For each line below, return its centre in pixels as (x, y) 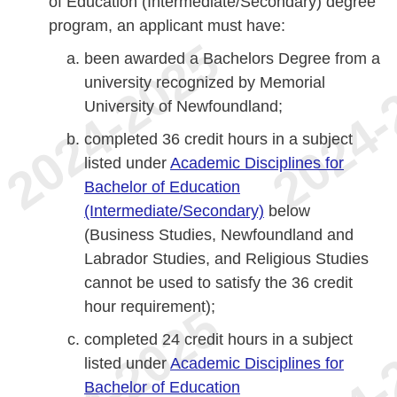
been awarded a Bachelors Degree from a (232, 58)
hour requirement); (150, 307)
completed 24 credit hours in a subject (218, 339)
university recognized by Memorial (205, 82)
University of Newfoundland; (183, 106)
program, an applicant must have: (167, 26)
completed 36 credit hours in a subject (218, 139)
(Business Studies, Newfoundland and (219, 235)
